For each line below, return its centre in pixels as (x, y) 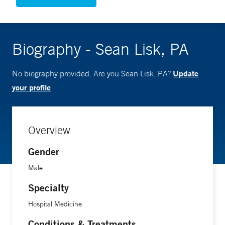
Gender (44, 152)
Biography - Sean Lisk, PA (100, 49)
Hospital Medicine (55, 204)
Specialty (48, 188)
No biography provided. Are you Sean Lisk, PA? (92, 74)
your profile (31, 87)
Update (186, 73)
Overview (49, 130)
